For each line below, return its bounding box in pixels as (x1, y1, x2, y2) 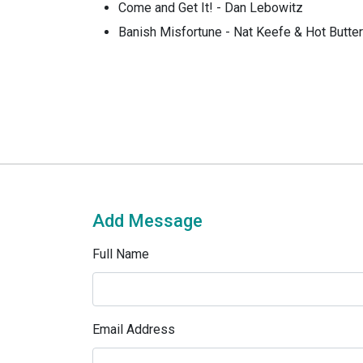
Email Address (92, 322, 175, 337)
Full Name (92, 246, 149, 262)
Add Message (92, 211, 203, 231)
